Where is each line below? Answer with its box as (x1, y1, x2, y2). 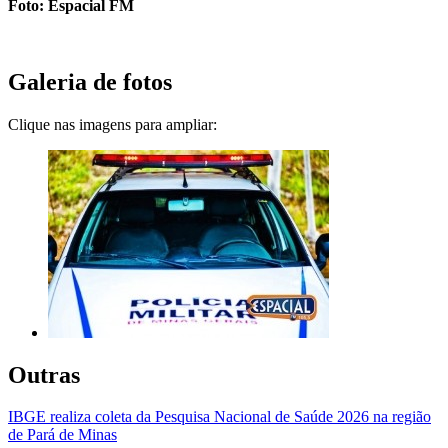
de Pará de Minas (8, 426, 117, 444)
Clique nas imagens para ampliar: (8, 115, 217, 133)
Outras (8, 361, 80, 388)
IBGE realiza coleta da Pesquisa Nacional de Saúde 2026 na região (8, 408, 431, 426)
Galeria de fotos (8, 68, 172, 95)
